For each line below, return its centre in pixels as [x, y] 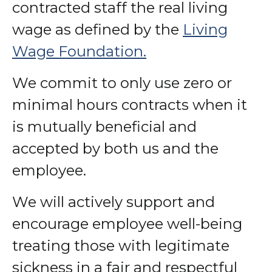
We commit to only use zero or [122, 83]
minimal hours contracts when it [130, 105]
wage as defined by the [97, 30]
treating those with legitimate [121, 246]
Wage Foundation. [79, 52]
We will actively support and [114, 202]
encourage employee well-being [127, 224]
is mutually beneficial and [104, 127]
